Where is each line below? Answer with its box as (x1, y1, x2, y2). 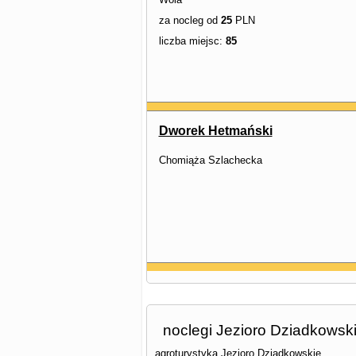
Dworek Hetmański (158, 124, 273, 137)
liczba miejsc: (158, 35, 226, 47)
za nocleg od (158, 14, 221, 26)
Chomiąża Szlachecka (158, 154, 262, 166)
